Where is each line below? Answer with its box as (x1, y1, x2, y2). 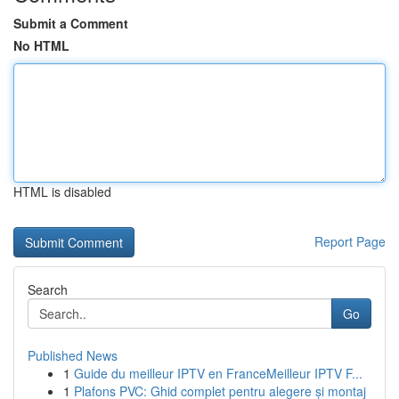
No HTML (13, 37, 69, 54)
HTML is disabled (13, 183, 111, 200)
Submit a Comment (13, 14, 128, 32)
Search (28, 281, 68, 298)
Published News (28, 346, 118, 364)
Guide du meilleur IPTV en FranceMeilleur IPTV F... (74, 364, 362, 382)
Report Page (314, 232, 386, 250)
